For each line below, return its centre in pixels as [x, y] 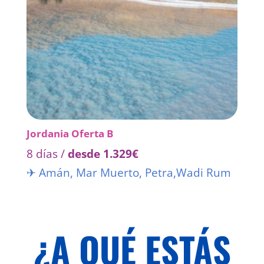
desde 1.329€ [103, 154]
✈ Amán [48, 173]
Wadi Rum [203, 173]
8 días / [47, 154]
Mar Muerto [106, 173]
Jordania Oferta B [70, 134]
